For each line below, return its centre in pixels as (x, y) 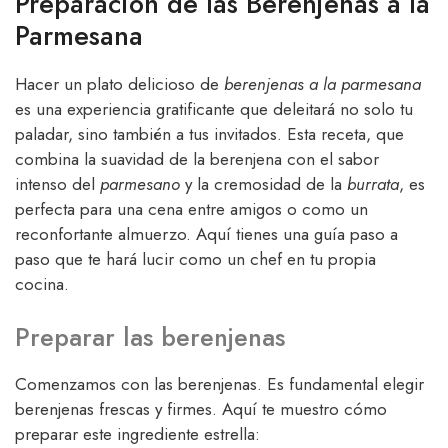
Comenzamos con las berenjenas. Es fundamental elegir (219, 384)
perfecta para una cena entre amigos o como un (191, 208)
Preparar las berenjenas (150, 337)
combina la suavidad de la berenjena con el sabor (197, 158)
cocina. (42, 283)
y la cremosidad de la (263, 183)
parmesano (140, 183)
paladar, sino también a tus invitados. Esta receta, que (209, 133)
